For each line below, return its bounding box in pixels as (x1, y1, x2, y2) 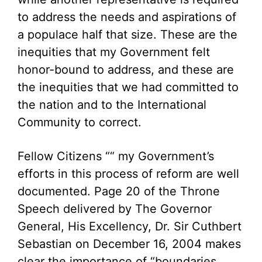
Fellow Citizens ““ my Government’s (18, 149, 214, 163)
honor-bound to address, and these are (18, 63, 234, 77)
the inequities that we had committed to (18, 80, 239, 94)
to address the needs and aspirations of (18, 10, 236, 24)
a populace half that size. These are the (18, 27, 237, 42)
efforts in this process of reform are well (18, 167, 239, 181)
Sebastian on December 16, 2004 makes (18, 237, 241, 251)
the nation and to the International (18, 98, 206, 112)
